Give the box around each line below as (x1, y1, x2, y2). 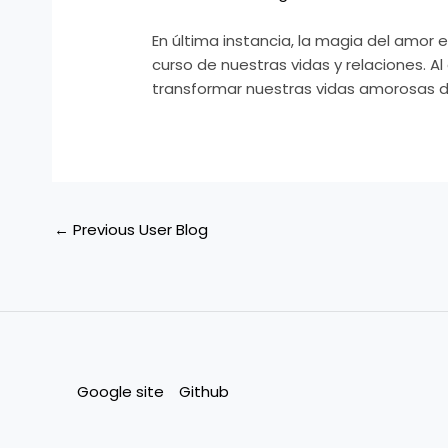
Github (179, 380, 229, 402)
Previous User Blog (69, 218, 208, 240)
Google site (77, 380, 164, 402)
